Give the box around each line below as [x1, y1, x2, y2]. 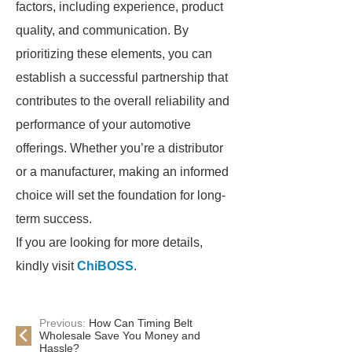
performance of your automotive [16, 118, 191, 131]
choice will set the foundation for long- [16, 189, 225, 202]
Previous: [39, 317, 89, 329]
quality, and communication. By [16, 24, 189, 37]
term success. [16, 212, 92, 225]
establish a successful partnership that [16, 71, 228, 84]
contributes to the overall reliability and [16, 94, 229, 108]
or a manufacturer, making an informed [16, 165, 229, 178]
